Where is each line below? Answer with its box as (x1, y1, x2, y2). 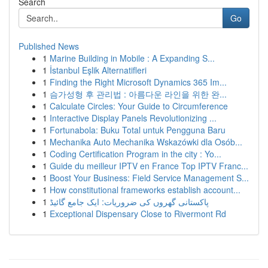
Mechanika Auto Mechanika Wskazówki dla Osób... (50, 136, 242, 148)
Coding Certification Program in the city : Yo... (50, 148, 221, 160)
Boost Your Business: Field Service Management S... (50, 172, 249, 184)
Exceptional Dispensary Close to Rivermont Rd (50, 208, 226, 220)
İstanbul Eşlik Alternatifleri (50, 64, 147, 76)
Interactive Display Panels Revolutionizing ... (50, 112, 217, 124)
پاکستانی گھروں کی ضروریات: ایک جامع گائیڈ (50, 196, 209, 208)
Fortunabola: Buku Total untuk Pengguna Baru (50, 124, 226, 136)
